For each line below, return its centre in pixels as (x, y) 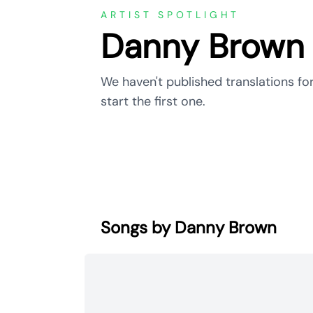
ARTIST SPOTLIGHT (170, 15)
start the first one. (153, 101)
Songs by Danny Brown (189, 227)
